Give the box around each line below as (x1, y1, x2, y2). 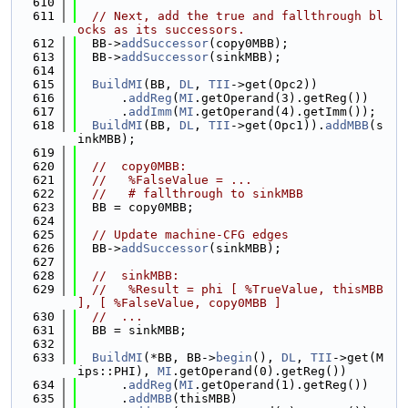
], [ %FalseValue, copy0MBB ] (77, 296, 281, 310)
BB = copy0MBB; (77, 200, 194, 214)
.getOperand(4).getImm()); (194, 105, 376, 118)
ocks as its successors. (77, 23, 245, 36)
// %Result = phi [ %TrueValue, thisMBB (92, 282, 383, 296)
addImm (128, 105, 172, 118)
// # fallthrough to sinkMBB (92, 187, 303, 200)
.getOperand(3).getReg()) (194, 91, 369, 105)
